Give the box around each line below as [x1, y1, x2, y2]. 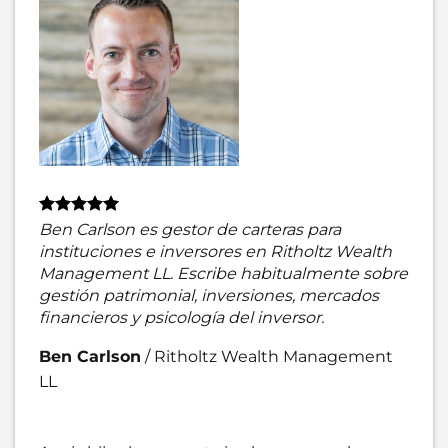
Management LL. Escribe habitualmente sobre [39, 263, 408, 283]
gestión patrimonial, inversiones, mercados [39, 285, 379, 305]
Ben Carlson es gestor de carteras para [39, 219, 341, 239]
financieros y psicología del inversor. [39, 307, 324, 327]
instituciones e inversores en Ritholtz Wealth [39, 241, 392, 261]
